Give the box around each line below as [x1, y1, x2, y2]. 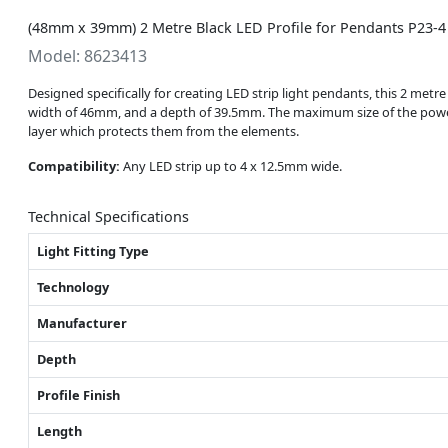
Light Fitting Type [37, 241, 149, 260]
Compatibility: [28, 156, 120, 175]
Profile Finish [37, 385, 120, 404]
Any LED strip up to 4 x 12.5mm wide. [120, 156, 342, 175]
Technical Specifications [28, 206, 189, 226]
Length [37, 421, 82, 440]
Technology [37, 277, 109, 296]
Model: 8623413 [28, 44, 147, 67]
